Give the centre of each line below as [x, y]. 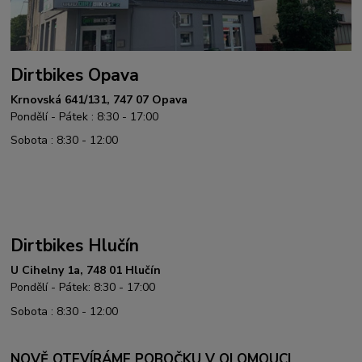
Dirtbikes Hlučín [75, 246]
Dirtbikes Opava [75, 75]
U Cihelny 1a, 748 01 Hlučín [86, 271]
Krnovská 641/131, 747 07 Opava [99, 99]
